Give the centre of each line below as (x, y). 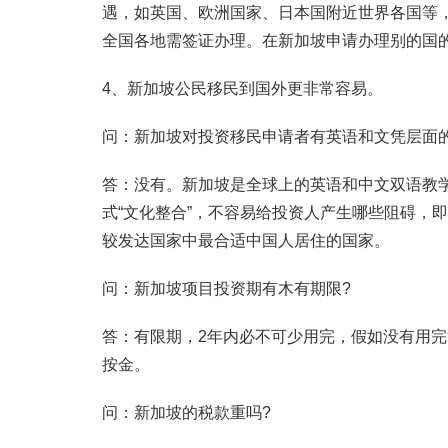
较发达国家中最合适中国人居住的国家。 (246, 240)
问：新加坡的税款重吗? (186, 412)
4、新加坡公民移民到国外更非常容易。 (242, 88)
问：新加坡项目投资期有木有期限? (226, 288)
